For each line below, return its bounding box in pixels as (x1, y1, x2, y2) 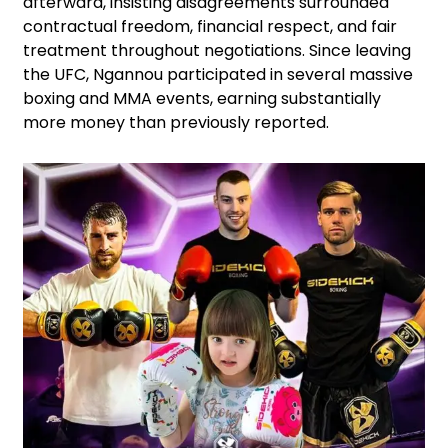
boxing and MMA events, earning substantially (23, 87, 381, 111)
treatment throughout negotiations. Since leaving (23, 39, 411, 63)
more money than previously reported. (23, 111, 329, 135)
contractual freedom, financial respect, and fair (23, 15, 397, 39)
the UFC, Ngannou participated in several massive (23, 63, 413, 87)
